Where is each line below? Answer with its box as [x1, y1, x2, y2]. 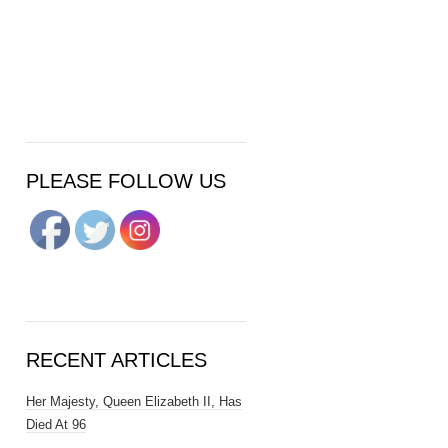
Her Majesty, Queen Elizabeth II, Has [26, 394, 242, 409]
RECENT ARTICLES [26, 349, 207, 371]
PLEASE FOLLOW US [26, 170, 226, 192]
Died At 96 [26, 417, 86, 432]
